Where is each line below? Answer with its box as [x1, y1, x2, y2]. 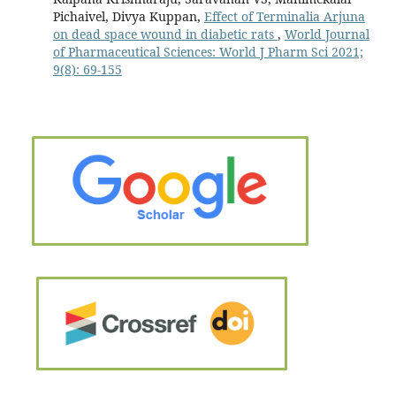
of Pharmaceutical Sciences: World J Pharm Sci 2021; [52, 42, 363, 60]
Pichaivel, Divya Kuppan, [52, 7, 204, 25]
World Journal [284, 25, 369, 42]
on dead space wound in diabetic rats [52, 25, 278, 42]
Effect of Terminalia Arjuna [203, 7, 365, 25]
